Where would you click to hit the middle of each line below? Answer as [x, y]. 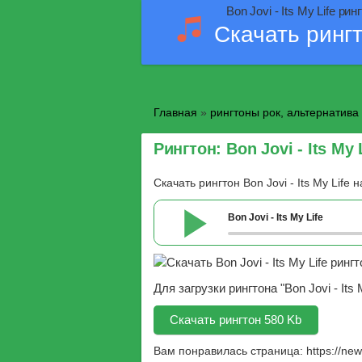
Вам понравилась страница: [229, 351]
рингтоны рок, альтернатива [284, 113]
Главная [175, 113]
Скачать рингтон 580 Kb [236, 320]
